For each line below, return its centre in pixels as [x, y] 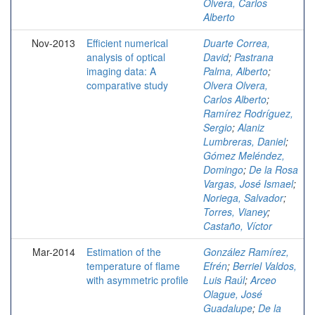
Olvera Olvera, [236, 85]
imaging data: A [121, 71]
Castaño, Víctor [238, 225]
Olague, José [233, 294]
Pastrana [254, 57]
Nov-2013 [53, 43]
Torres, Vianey [235, 211]
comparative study [127, 85]
